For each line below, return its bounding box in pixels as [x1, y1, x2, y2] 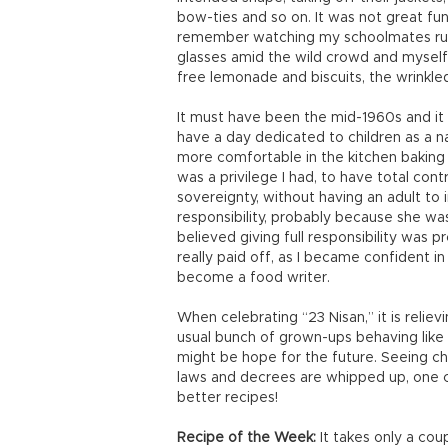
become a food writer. [177, 271, 330, 285]
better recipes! [177, 391, 278, 405]
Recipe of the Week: [177, 431, 320, 445]
